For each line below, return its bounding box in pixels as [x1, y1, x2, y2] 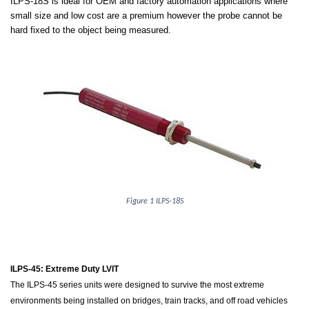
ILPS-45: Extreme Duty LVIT [10, 264, 119, 274]
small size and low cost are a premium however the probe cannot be [10, 10, 282, 21]
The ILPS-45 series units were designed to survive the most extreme [10, 280, 264, 290]
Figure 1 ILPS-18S [126, 197, 183, 206]
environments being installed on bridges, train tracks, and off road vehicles [10, 296, 288, 306]
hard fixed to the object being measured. [10, 25, 171, 35]
